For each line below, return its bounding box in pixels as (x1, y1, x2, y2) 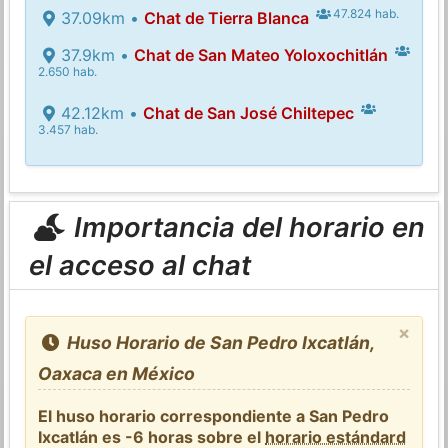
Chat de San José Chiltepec (142, 102, 354, 123)
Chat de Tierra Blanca (143, 7, 309, 28)
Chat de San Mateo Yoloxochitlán (133, 44, 388, 65)
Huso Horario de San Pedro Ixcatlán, (62, 331, 375, 353)
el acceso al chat (28, 247, 251, 282)
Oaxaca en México (38, 362, 196, 384)
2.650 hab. (38, 63, 98, 79)
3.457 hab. (38, 121, 99, 137)
